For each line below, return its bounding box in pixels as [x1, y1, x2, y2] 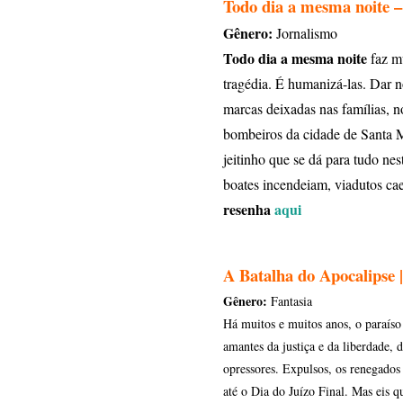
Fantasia [271, 292, 312, 309]
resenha [223, 199, 274, 219]
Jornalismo [273, 23, 337, 42]
